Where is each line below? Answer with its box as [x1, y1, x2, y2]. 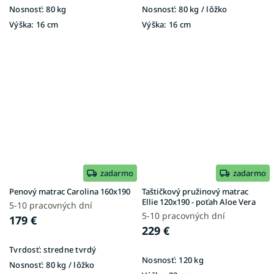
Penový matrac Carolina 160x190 [9, 185, 130, 197]
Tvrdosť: [9, 243, 42, 255]
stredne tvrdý [42, 243, 97, 255]
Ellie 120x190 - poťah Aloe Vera [142, 196, 256, 207]
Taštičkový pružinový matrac [142, 185, 248, 197]
